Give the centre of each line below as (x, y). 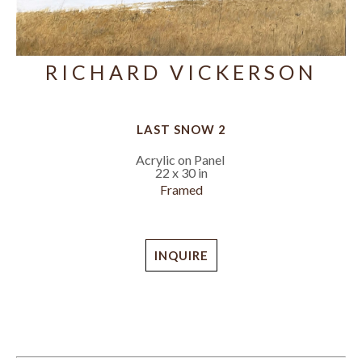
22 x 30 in (181, 173)
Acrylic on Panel (180, 160)
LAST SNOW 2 (181, 130)
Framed (181, 190)
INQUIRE (181, 255)
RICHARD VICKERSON (181, 72)
